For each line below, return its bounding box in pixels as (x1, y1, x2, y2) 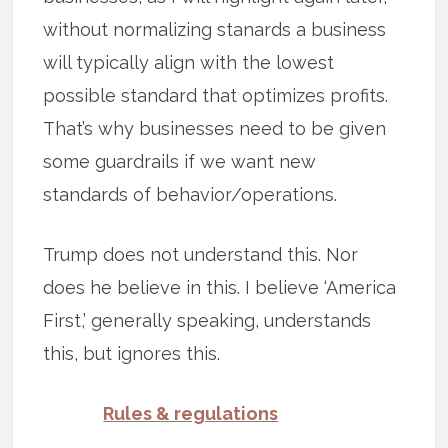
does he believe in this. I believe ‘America (43, 277, 397, 299)
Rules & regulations (103, 403, 279, 425)
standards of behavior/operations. (43, 184, 338, 206)
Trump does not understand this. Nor (43, 244, 359, 266)
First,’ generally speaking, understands (43, 310, 372, 332)
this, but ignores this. (43, 343, 221, 365)
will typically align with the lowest (43, 52, 335, 74)
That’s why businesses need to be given (43, 118, 387, 140)
